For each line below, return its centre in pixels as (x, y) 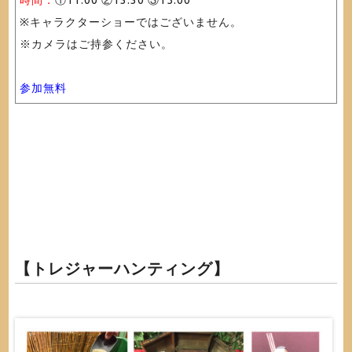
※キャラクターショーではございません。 (130, 22)
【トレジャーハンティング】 (122, 269)
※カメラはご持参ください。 (96, 44)
